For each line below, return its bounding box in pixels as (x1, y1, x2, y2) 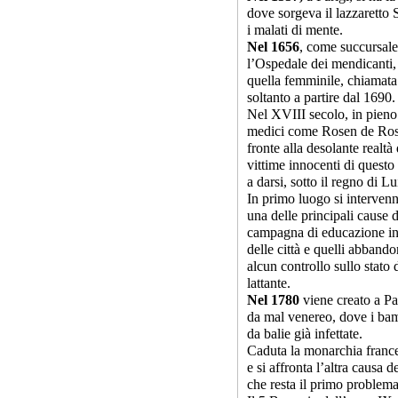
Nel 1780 (247, 292, 299, 307)
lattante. (247, 275, 291, 291)
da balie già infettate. (247, 326, 362, 341)
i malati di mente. (247, 22, 343, 37)
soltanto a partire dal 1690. (247, 90, 395, 105)
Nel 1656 (247, 39, 299, 54)
